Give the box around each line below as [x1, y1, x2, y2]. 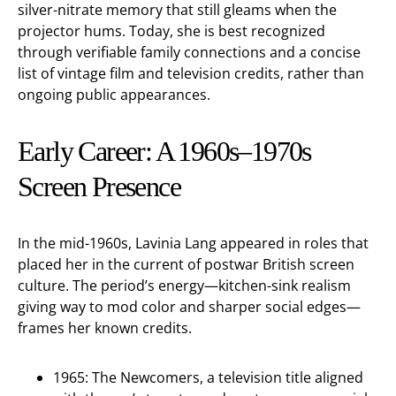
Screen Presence [18, 171, 180, 202]
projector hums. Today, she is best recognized [18, 21, 325, 41]
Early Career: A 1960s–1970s [18, 135, 311, 167]
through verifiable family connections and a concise [18, 42, 361, 62]
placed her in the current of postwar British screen [18, 255, 354, 274]
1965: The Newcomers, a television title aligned [53, 368, 363, 387]
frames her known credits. [18, 318, 192, 338]
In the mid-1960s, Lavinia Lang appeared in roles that [18, 233, 369, 253]
